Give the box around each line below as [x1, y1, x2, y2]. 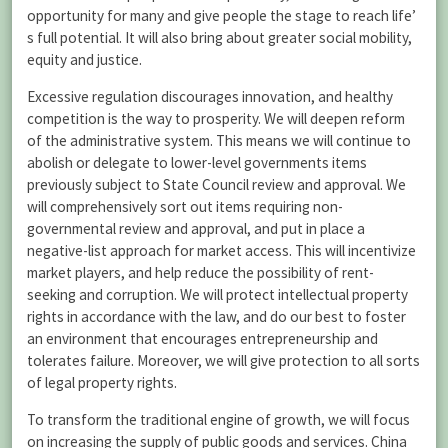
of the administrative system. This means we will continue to [27, 130, 411, 150]
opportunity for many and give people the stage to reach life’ [27, 5, 416, 25]
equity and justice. [27, 49, 142, 69]
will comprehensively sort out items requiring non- [27, 196, 343, 216]
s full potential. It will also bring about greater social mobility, [27, 27, 412, 47]
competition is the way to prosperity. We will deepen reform [27, 108, 405, 128]
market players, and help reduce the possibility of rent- [27, 262, 374, 282]
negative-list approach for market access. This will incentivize [27, 240, 416, 260]
